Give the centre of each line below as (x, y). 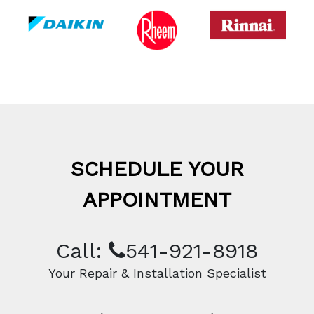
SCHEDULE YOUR (157, 168)
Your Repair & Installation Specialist (157, 273)
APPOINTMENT (157, 199)
